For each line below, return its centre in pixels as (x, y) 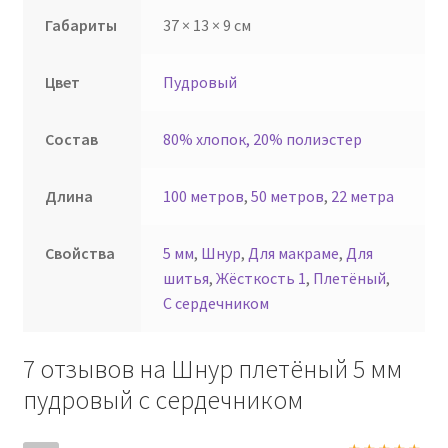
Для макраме (294, 252)
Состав (72, 138)
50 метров (288, 195)
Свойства (80, 252)
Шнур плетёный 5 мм (286, 369)
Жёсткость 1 (261, 277)
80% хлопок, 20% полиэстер (263, 138)
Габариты (81, 24)
